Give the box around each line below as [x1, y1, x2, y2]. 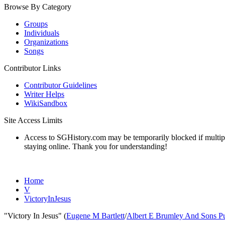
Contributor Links [4, 64, 61, 72]
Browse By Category [4, 3, 71, 11]
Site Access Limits [4, 116, 62, 125]
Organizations [24, 38, 68, 46]
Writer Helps [24, 90, 64, 98]
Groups [24, 20, 48, 28]
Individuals [24, 29, 59, 37]
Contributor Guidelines [24, 81, 97, 89]
